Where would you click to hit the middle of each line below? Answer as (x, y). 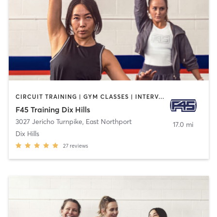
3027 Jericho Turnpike (49, 121)
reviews (79, 146)
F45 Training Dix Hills (53, 109)
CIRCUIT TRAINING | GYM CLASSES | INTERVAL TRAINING (161, 97)
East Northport (108, 121)
